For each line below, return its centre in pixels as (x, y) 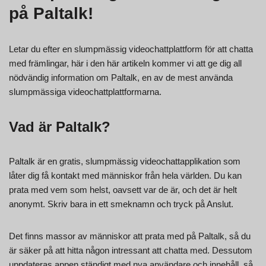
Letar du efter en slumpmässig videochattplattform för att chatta (131, 49)
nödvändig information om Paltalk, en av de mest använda (121, 77)
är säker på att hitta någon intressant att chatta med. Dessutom (131, 250)
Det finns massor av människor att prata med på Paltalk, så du (130, 236)
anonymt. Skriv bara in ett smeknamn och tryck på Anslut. (121, 204)
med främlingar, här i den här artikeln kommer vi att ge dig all (125, 63)
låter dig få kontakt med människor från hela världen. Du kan (125, 175)
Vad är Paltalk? (60, 126)
